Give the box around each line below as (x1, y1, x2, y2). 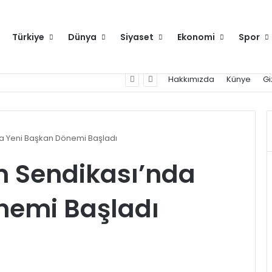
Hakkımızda (168, 73, 214, 85)
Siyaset (120, 31, 154, 43)
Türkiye (12, 31, 44, 43)
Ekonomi (177, 31, 215, 43)
